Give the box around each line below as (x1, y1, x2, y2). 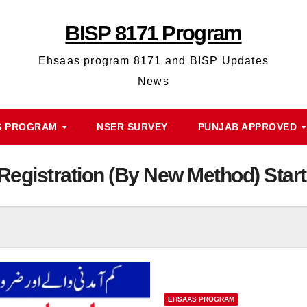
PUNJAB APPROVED (197, 121, 300, 132)
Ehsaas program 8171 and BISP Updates (38, 55, 269, 66)
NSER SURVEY (97, 121, 168, 132)
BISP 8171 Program (65, 21, 242, 45)
